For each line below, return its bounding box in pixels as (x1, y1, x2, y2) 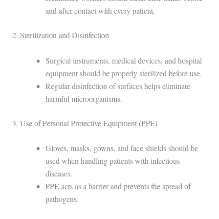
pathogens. (45, 194, 79, 204)
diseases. (45, 168, 72, 179)
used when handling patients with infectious (45, 155, 180, 166)
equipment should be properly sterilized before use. (45, 67, 202, 78)
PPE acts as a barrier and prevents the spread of (45, 181, 191, 192)
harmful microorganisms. (45, 93, 122, 104)
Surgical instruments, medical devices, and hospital (45, 55, 202, 66)
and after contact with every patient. (45, 5, 155, 16)
